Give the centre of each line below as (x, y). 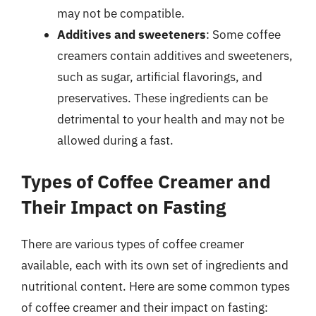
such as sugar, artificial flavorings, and (160, 77)
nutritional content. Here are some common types (156, 286)
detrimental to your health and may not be (171, 119)
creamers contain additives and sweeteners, (175, 55)
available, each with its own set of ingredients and (155, 265)
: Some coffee (243, 34)
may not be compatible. (121, 13)
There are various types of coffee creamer (133, 244)
